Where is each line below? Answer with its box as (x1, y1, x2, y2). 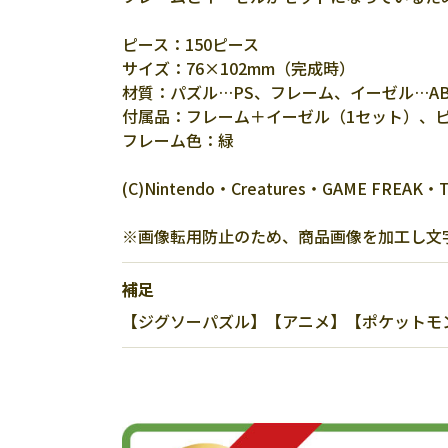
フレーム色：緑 (122, 128, 234, 152)
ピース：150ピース (122, 32, 259, 56)
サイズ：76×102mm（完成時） (122, 56, 355, 80)
